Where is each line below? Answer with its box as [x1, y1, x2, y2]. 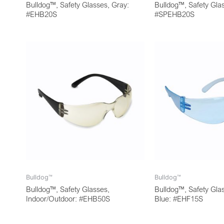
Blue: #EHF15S [154, 193, 203, 203]
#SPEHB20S [154, 9, 194, 18]
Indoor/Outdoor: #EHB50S [26, 193, 110, 203]
